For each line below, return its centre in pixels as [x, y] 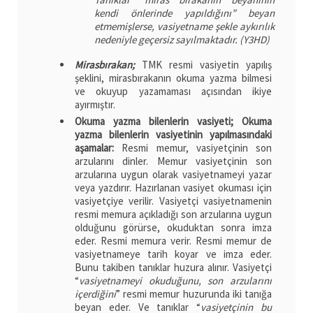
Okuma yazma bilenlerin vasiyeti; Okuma [173, 121]
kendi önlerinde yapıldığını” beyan [184, 13]
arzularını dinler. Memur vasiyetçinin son [173, 161]
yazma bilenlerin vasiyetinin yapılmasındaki [173, 134]
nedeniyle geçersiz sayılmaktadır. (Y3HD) [182, 39]
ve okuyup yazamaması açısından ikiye [173, 92]
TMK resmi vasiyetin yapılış [203, 65]
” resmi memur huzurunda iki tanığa [194, 293]
